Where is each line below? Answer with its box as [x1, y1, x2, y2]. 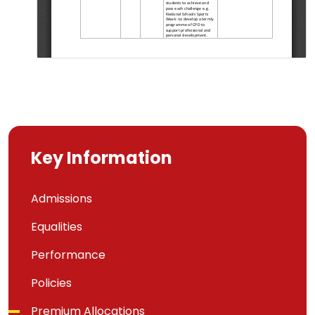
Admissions [31, 191, 92, 207]
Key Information [31, 146, 172, 169]
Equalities [31, 219, 82, 235]
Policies [31, 275, 72, 291]
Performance [31, 247, 105, 263]
